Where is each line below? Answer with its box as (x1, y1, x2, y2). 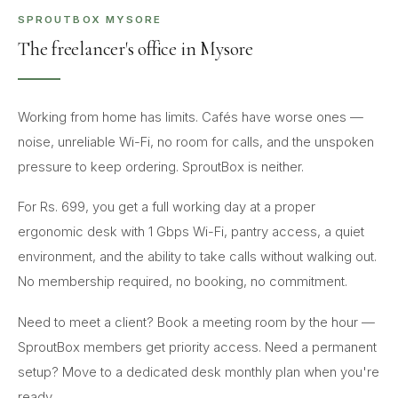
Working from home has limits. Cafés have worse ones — (18, 108, 363, 125)
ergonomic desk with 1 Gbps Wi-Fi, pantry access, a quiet (18, 224, 364, 241)
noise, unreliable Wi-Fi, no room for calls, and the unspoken (18, 133, 374, 150)
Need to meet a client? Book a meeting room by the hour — (18, 314, 375, 330)
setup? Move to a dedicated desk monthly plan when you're (18, 363, 379, 380)
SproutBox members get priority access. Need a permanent (18, 338, 377, 355)
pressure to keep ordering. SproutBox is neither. (18, 158, 304, 175)
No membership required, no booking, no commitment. (18, 274, 347, 291)
